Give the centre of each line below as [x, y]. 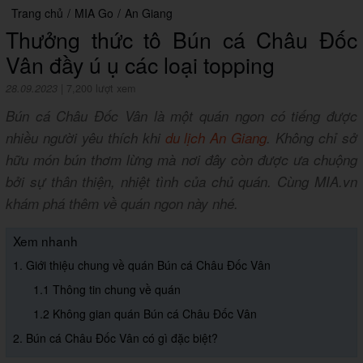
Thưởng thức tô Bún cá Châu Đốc [181, 40]
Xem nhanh [45, 241]
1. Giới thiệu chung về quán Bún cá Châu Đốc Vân [142, 265]
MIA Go [94, 13]
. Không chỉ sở [312, 138]
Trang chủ [37, 13]
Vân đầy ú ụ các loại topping [140, 65]
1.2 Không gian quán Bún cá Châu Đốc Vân [145, 314]
